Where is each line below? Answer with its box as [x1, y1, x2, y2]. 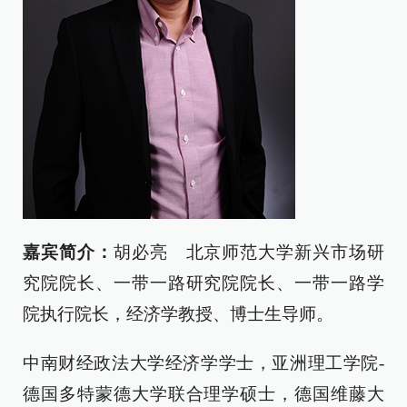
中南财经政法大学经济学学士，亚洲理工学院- [23, 353, 384, 372]
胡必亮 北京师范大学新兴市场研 [113, 243, 385, 262]
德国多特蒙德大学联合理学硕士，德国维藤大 [23, 384, 384, 403]
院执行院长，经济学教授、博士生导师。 [23, 304, 333, 323]
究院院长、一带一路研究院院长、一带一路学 [23, 273, 384, 293]
